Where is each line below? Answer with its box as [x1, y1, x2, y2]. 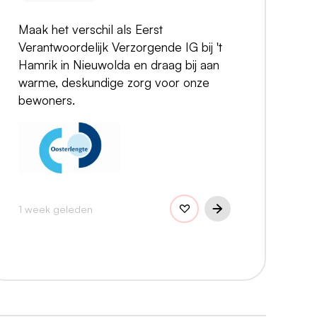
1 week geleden [18, 202, 93, 215]
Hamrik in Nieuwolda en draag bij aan [18, 57, 219, 73]
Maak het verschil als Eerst [18, 21, 163, 38]
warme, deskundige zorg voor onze [18, 74, 209, 91]
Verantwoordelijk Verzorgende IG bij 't [18, 39, 222, 55]
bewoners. [18, 92, 75, 108]
